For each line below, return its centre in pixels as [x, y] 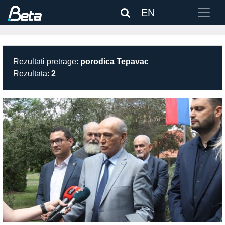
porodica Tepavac [115, 62]
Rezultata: [32, 74]
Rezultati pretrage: [47, 62]
